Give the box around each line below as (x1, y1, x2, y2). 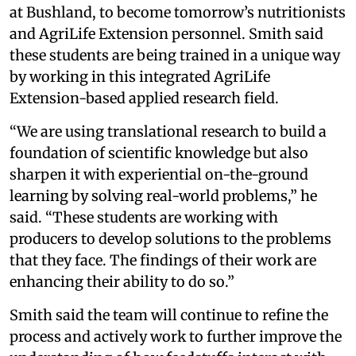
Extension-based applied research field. (10, 88, 279, 107)
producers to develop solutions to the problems (10, 229, 331, 248)
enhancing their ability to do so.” (10, 272, 234, 291)
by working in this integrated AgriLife (10, 67, 270, 86)
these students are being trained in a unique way (10, 45, 340, 64)
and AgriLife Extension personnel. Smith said (10, 24, 323, 43)
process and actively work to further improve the (10, 327, 342, 346)
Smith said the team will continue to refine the (10, 305, 328, 324)
